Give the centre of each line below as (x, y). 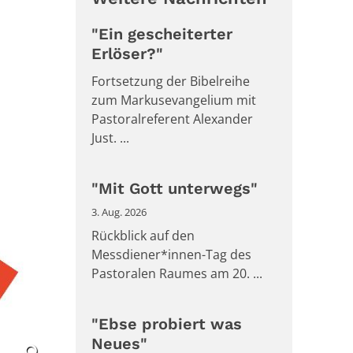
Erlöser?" (127, 54)
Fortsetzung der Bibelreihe (171, 82)
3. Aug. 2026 (119, 212)
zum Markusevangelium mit (174, 100)
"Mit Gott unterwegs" (175, 189)
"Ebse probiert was (167, 324)
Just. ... (110, 138)
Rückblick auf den (143, 236)
